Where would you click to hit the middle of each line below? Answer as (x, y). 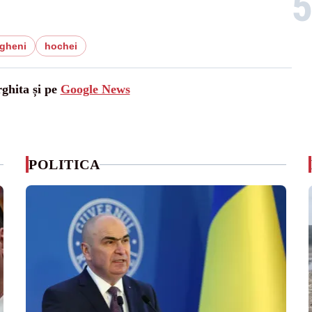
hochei (61, 46)
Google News (95, 89)
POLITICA (64, 164)
